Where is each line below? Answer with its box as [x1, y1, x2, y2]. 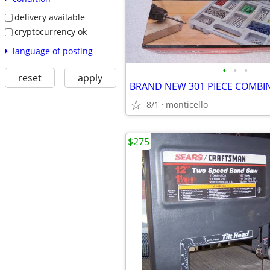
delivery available [14, 11, 85, 24]
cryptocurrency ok [14, 25, 87, 37]
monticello [166, 99, 208, 110]
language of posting [12, 45, 93, 57]
